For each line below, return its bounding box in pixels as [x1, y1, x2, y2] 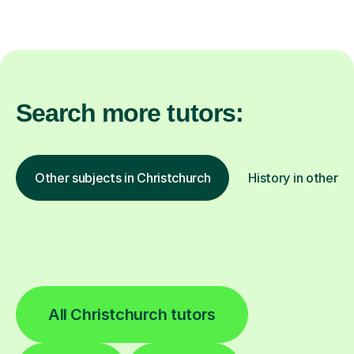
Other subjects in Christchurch [35, 170, 211, 186]
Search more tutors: [16, 99, 243, 128]
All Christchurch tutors [48, 305, 216, 325]
